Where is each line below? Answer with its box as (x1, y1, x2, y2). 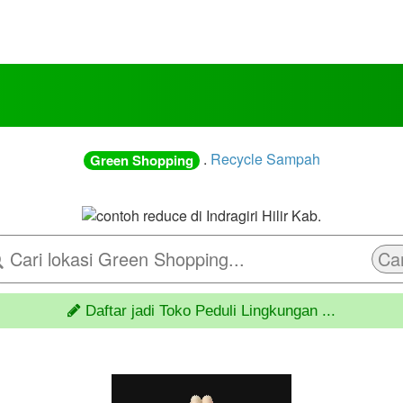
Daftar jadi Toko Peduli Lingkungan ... (81, 302, 336, 320)
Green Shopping (89, 150, 193, 171)
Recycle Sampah (210, 148, 320, 169)
